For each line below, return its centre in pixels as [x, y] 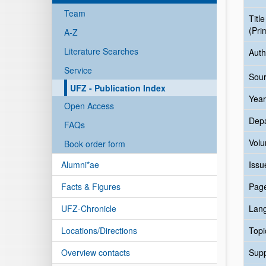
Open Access [89, 106]
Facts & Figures [91, 186]
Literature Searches [101, 51]
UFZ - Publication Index [118, 88]
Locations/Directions [99, 230]
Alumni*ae [80, 164]
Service [78, 70]
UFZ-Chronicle [89, 208]
